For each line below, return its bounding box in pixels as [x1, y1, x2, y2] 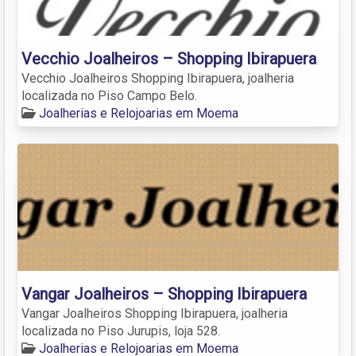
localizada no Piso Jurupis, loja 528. [21, 323, 220, 339]
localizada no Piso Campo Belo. [21, 87, 197, 103]
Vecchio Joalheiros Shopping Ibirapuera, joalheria [21, 70, 294, 86]
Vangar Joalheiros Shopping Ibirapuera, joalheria [21, 305, 288, 321]
